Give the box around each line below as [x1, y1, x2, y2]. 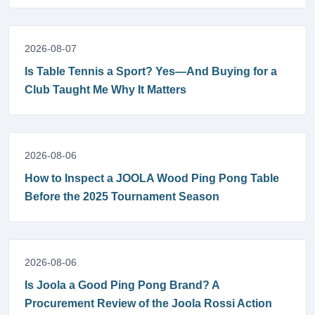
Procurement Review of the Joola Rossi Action [25, 297, 272, 309]
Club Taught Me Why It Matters [25, 84, 186, 96]
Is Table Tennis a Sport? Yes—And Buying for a [25, 65, 277, 77]
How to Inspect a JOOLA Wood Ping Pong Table [25, 172, 279, 184]
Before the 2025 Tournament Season [25, 191, 219, 202]
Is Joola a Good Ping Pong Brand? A [25, 279, 219, 291]
